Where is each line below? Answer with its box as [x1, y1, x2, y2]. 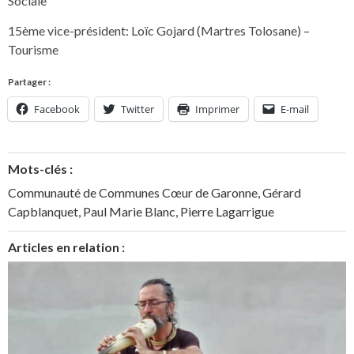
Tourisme [8, 42, 58, 58]
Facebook [34, 101, 80, 116]
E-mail [281, 101, 309, 116]
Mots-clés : [8, 160, 73, 176]
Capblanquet [8, 203, 78, 219]
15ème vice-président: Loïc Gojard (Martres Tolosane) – [8, 23, 310, 39]
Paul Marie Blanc [83, 203, 175, 219]
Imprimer [195, 101, 239, 116]
